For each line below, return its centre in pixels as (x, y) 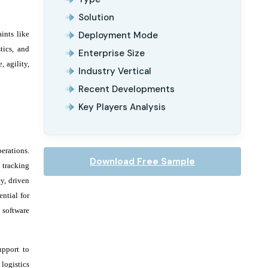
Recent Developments (127, 89)
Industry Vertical (115, 71)
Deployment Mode (118, 35)
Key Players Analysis (122, 107)
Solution (96, 17)
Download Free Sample (142, 162)
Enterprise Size (112, 53)
